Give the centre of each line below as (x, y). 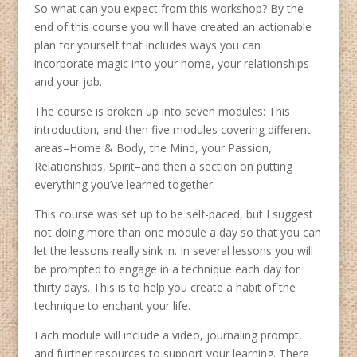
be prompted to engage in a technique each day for (167, 269)
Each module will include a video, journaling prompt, (168, 335)
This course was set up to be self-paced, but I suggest (173, 214)
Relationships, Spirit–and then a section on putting (163, 167)
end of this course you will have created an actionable (173, 27)
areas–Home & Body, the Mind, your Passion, (153, 148)
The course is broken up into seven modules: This (162, 112)
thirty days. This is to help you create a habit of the (165, 288)
